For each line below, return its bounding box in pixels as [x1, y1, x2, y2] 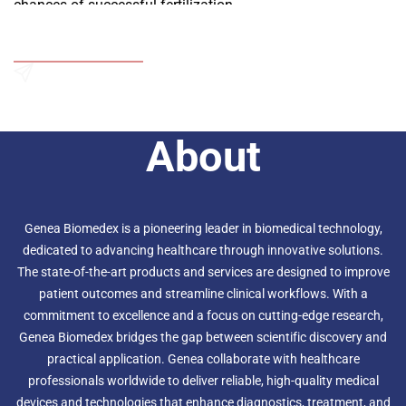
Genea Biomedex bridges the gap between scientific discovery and [19, 330, 387, 345]
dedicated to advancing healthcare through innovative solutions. [23, 243, 383, 258]
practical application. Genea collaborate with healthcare [46, 352, 360, 367]
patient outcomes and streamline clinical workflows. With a [38, 286, 368, 302]
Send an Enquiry [14, 83, 130, 103]
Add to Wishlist [36, 40, 143, 60]
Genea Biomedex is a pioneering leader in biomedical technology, [24, 221, 382, 237]
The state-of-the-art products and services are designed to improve [16, 265, 390, 280]
